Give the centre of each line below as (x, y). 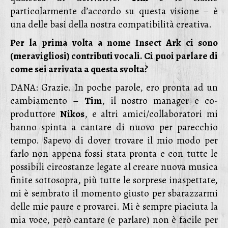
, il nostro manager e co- (160, 101)
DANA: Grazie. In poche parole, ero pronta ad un (114, 88)
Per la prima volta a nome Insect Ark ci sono (114, 43)
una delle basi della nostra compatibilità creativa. (111, 24)
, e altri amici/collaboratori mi (151, 114)
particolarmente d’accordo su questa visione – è (114, 11)
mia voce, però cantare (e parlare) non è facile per (114, 220)
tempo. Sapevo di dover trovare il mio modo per (114, 140)
